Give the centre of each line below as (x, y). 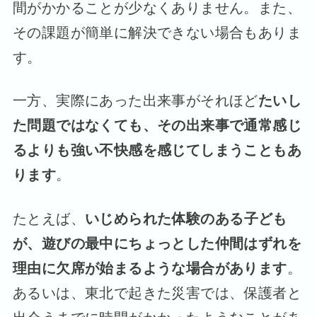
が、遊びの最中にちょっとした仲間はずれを (157, 243)
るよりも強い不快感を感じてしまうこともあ (157, 150)
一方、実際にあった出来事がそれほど (135, 101)
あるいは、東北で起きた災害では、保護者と (157, 293)
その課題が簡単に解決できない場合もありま (157, 32)
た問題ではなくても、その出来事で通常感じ (157, 126)
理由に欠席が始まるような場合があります (150, 268)
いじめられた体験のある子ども (186, 218)
